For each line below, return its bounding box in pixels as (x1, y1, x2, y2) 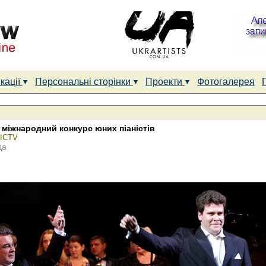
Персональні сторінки (35, 77, 133, 87)
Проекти (145, 77, 185, 87)
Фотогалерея (197, 77, 255, 87)
